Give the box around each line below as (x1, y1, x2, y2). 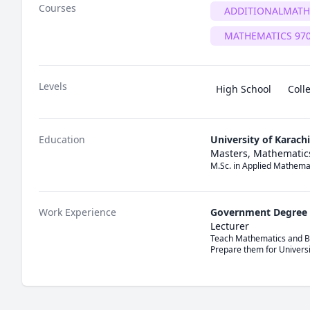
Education (39, 133, 85, 146)
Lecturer (210, 219, 249, 232)
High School (216, 82, 271, 95)
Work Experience (39, 206, 116, 219)
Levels (39, 80, 67, 93)
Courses (39, 1, 76, 15)
